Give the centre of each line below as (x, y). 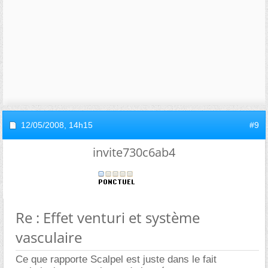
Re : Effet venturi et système (108, 217)
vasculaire (49, 237)
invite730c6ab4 (134, 152)
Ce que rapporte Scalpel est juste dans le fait (116, 259)
